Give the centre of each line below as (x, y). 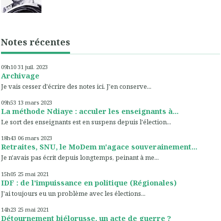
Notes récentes (36, 42)
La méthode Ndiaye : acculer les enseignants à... (90, 111)
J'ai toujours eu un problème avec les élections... (73, 193)
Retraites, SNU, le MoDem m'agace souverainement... (99, 147)
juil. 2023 (37, 67)
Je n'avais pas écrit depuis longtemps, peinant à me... (80, 158)
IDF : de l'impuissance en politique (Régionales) (89, 182)
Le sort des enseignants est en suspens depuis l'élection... (86, 122)
